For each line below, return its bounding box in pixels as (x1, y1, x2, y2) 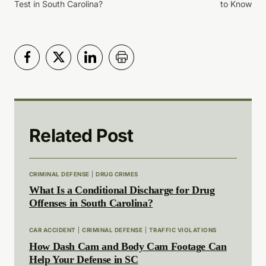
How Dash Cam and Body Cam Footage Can (29, 240, 227, 253)
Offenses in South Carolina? (29, 197, 153, 210)
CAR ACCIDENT (29, 227, 76, 234)
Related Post (29, 124, 134, 146)
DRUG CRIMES (96, 170, 138, 178)
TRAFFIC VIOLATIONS (148, 227, 217, 234)
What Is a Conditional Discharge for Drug (29, 184, 215, 197)
